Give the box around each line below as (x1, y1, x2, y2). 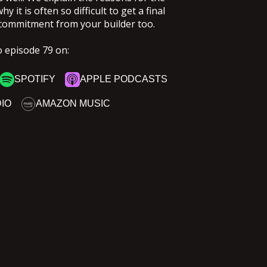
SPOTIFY (14, 74, 56, 85)
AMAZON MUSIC (36, 98, 111, 109)
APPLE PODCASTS (80, 74, 168, 85)
